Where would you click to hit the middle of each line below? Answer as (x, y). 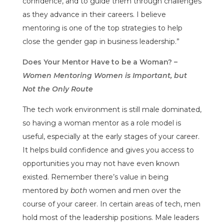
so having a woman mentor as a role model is (101, 123)
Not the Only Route (57, 89)
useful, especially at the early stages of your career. (111, 136)
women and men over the (134, 190)
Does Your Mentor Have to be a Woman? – (100, 62)
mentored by (46, 190)
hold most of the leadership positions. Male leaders (110, 217)
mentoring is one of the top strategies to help (102, 28)
